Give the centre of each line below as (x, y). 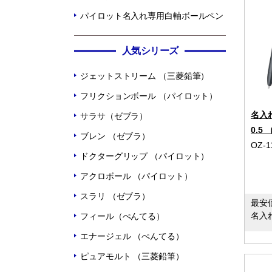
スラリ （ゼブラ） (115, 196)
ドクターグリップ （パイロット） (145, 156)
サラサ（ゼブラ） (114, 116)
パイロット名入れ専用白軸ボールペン (152, 15)
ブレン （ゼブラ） (115, 136)
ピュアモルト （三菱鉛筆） (132, 256)
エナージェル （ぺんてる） (132, 236)
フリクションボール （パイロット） (149, 96)
